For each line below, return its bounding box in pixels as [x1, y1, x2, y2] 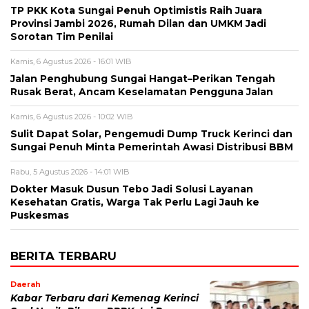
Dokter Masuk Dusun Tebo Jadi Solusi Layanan [10, 183, 253, 195]
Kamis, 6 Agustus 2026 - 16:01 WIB [10, 56, 132, 66]
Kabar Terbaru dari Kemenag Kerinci [10, 292, 199, 303]
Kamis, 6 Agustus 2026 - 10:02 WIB [10, 111, 133, 121]
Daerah [10, 279, 41, 289]
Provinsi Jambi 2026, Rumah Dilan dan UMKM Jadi [10, 17, 266, 29]
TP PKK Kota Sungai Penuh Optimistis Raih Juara [10, 4, 262, 16]
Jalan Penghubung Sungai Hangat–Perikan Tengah [10, 72, 275, 84]
